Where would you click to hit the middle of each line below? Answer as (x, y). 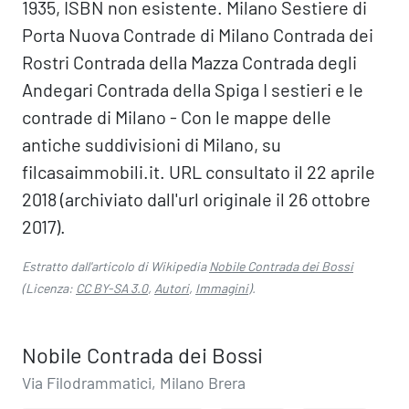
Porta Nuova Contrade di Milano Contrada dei (198, 35)
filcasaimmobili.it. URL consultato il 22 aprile (199, 172)
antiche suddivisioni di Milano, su (152, 144)
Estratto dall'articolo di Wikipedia (115, 266)
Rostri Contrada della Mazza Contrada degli (189, 62)
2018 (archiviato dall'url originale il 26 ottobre (196, 199)
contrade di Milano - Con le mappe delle (177, 117)
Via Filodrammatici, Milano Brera (134, 383)
